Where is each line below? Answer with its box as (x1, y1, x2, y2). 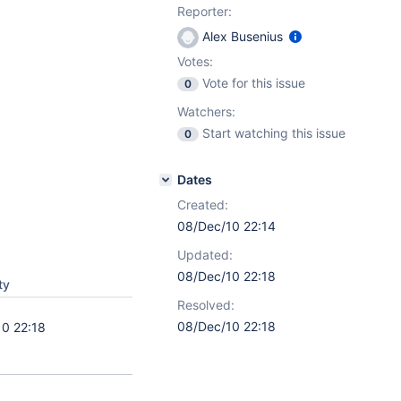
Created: (177, 197, 228, 212)
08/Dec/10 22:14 (177, 218, 276, 234)
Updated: (177, 247, 233, 262)
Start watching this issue (202, 125, 346, 141)
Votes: (177, 54, 213, 69)
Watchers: (177, 104, 235, 119)
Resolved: (177, 297, 235, 312)
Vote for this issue (202, 75, 305, 90)
